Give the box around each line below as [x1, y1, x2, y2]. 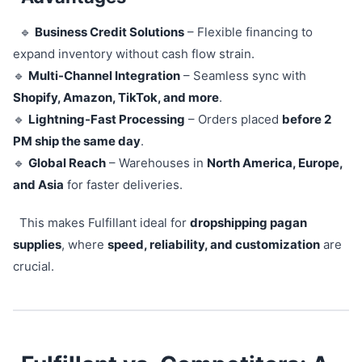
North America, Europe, [207, 155, 343, 170]
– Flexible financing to [183, 24, 313, 40]
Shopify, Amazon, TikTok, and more [13, 90, 219, 105]
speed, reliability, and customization [107, 237, 320, 252]
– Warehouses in [106, 155, 207, 170]
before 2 [282, 112, 331, 127]
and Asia [13, 177, 64, 192]
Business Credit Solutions [34, 24, 184, 40]
